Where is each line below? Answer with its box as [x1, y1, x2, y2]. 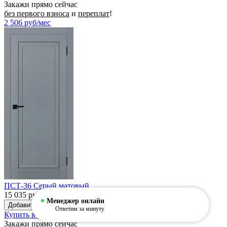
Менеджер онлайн [47, 197, 104, 205]
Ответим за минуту [55, 205, 104, 212]
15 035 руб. [4, 190, 43, 199]
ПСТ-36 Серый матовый [4, 181, 89, 190]
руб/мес [24, 18, 51, 27]
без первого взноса [4, 9, 69, 18]
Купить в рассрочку [4, 210, 72, 219]
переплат [78, 9, 109, 18]
